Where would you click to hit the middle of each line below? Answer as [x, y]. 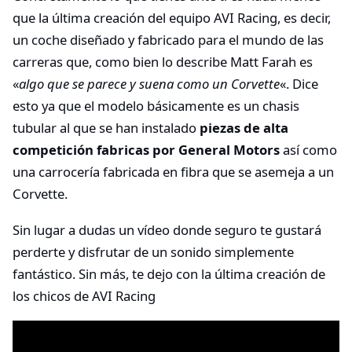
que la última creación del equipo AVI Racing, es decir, [172, 18]
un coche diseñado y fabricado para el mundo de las [168, 40]
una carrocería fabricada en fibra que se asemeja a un [173, 172]
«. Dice [299, 84]
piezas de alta [244, 128]
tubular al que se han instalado [106, 128]
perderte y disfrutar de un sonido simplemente [153, 251]
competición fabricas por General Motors [146, 150]
